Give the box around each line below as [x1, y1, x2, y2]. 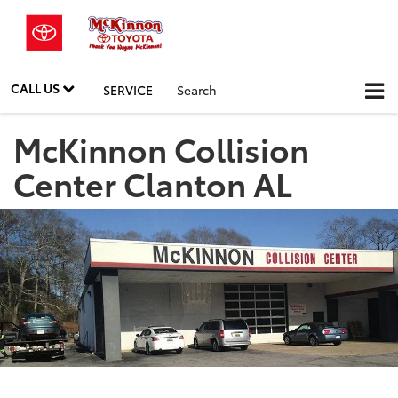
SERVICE [103, 80, 153, 99]
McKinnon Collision [13, 125, 309, 171]
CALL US [11, 78, 62, 97]
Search [177, 80, 217, 99]
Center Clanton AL [13, 160, 292, 206]
